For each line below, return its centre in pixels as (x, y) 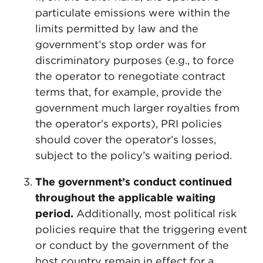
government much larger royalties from (137, 108)
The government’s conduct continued (134, 182)
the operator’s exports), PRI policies (129, 124)
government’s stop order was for (121, 44)
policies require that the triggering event (141, 229)
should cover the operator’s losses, (126, 139)
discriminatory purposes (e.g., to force (135, 60)
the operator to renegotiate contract (130, 76)
